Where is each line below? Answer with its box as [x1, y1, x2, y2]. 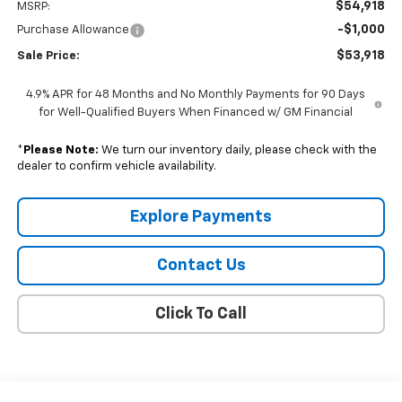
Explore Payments [130, 209, 272, 226]
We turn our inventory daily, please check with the [98, 144, 377, 157]
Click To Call [155, 306, 247, 323]
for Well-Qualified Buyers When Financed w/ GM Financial [38, 107, 353, 119]
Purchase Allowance [16, 24, 129, 37]
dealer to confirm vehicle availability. [16, 161, 216, 173]
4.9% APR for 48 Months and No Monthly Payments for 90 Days [25, 89, 365, 101]
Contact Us [156, 258, 246, 275]
